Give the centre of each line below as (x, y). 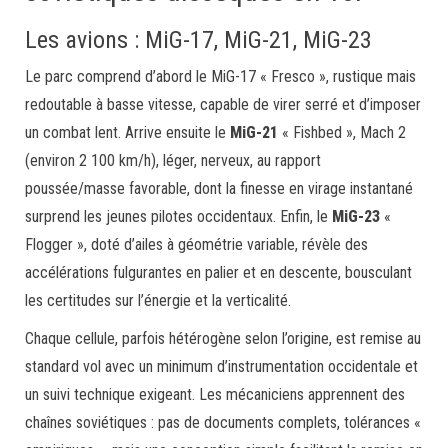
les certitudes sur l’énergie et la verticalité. (158, 300)
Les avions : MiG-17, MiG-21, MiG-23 (198, 40)
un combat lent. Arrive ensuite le (127, 132)
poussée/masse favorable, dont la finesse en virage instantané (219, 188)
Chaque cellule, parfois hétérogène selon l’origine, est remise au (223, 338)
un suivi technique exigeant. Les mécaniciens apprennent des (215, 394)
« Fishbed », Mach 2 (342, 132)
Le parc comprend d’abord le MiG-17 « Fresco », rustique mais (220, 76)
